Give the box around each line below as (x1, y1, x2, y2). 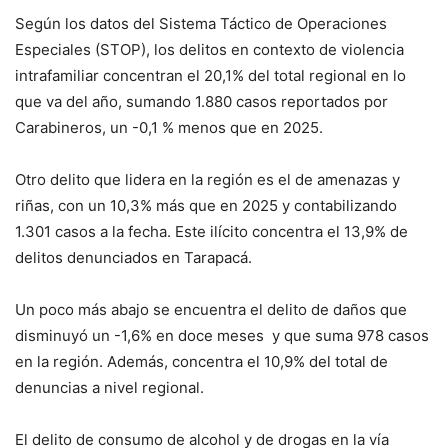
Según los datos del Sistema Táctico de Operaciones (15, 14, 387, 34)
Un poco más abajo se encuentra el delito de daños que (15, 300, 407, 320)
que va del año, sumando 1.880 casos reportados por (15, 92, 388, 112)
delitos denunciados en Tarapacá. (15, 248, 252, 268)
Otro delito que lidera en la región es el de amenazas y (15, 170, 400, 190)
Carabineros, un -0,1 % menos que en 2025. (15, 118, 323, 138)
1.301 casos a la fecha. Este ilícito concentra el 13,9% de (15, 222, 408, 242)
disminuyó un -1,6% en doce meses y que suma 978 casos (15, 326, 429, 346)
